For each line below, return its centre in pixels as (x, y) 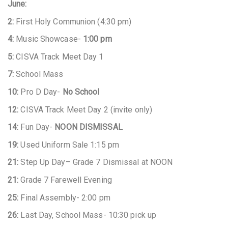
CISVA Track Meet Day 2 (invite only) (87, 109)
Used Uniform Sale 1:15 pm (70, 145)
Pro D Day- (40, 92)
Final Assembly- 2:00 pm (64, 197)
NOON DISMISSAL (88, 127)
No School (81, 92)
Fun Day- (37, 127)
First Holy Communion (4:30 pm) (74, 21)
